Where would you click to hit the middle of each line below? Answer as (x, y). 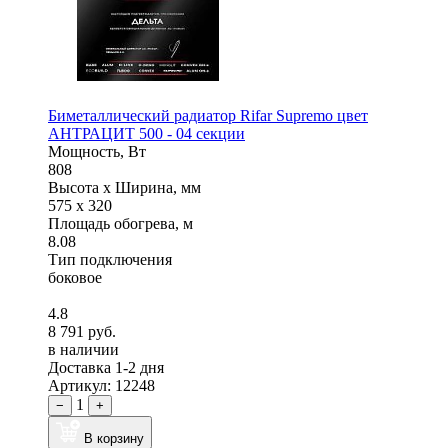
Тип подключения (110, 259)
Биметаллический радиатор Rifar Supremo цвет (208, 115)
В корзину (114, 438)
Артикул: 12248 (101, 385)
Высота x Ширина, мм (124, 187)
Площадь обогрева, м (120, 223)
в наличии (83, 349)
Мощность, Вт (97, 151)
